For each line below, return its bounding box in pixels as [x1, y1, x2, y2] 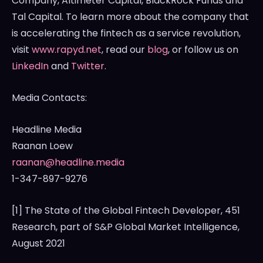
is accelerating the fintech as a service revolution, [12, 26, 241, 41]
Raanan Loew [12, 139, 73, 153]
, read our [102, 43, 147, 57]
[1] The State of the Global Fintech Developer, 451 [12, 204, 240, 218]
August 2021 [12, 237, 65, 251]
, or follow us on [168, 43, 238, 57]
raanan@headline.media [12, 156, 124, 170]
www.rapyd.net [32, 43, 102, 57]
